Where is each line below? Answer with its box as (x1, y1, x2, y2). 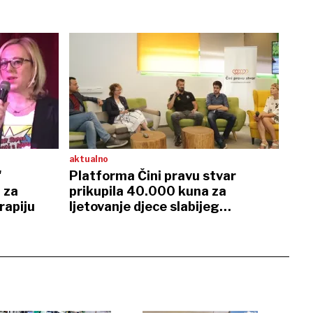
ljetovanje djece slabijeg (68, 199, 219, 214)
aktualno (68, 154, 108, 164)
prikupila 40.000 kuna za (68, 184, 226, 198)
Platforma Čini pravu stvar (68, 168, 236, 183)
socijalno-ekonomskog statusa (68, 214, 262, 229)
